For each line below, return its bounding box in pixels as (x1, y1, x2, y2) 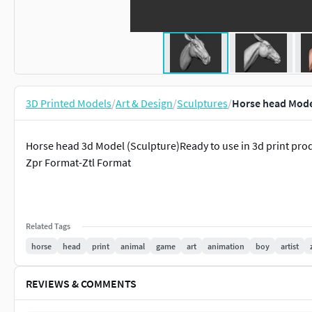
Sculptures (177, 96, 228, 110)
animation (208, 240, 244, 251)
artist (281, 240, 299, 251)
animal (120, 240, 145, 251)
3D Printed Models (26, 96, 111, 110)
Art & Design (116, 96, 173, 110)
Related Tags (26, 221, 70, 231)
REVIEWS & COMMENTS (26, 276, 136, 290)
